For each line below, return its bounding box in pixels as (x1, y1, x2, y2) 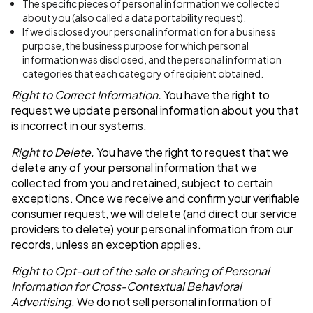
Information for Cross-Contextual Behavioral (11, 279, 242, 294)
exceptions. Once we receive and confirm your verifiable (11, 191, 300, 206)
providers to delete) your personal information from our (11, 221, 293, 237)
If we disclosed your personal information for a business (22, 25, 276, 38)
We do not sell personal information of (75, 294, 272, 310)
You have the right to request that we (94, 145, 289, 160)
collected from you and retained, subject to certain (11, 175, 273, 191)
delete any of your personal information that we (11, 160, 257, 175)
